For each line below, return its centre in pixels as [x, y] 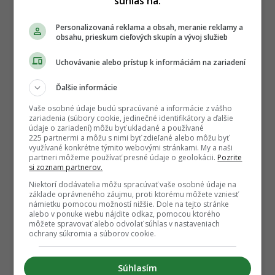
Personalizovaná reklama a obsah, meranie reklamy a [150, 27]
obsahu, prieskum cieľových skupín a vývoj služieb [142, 37]
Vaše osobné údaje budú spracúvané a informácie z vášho [131, 108]
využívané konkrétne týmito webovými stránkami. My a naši [131, 148]
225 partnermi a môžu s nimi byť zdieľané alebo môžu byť [129, 138]
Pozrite [230, 157]
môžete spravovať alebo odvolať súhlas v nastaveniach [125, 224]
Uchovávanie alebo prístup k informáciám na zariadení [151, 62]
